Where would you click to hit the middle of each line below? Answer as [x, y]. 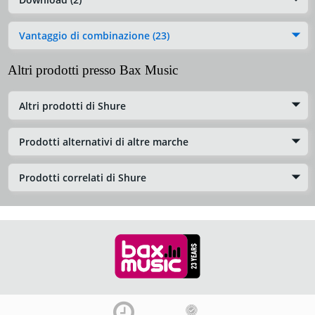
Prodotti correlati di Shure [83, 178]
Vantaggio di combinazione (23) [94, 36]
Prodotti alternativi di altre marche [104, 141]
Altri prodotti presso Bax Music [93, 70]
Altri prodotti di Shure [72, 105]
